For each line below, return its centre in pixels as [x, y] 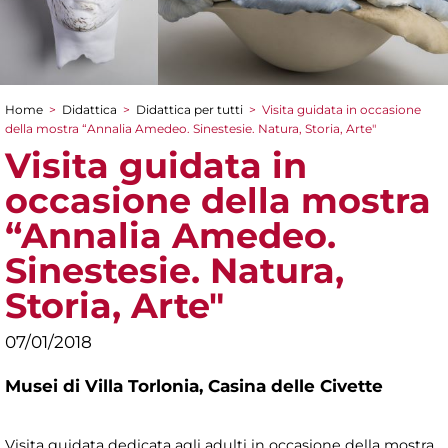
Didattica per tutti [189, 110]
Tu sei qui [63, 130]
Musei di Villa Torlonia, [106, 386]
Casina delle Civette [295, 386]
